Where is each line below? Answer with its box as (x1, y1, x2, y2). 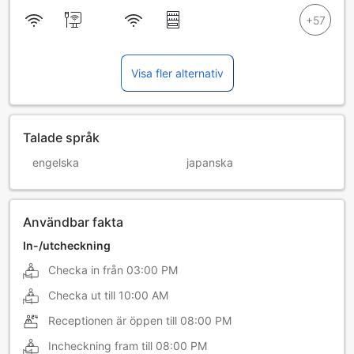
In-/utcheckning (23, 239, 111, 253)
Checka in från (48, 263, 123, 277)
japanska (186, 156, 233, 170)
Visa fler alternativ (130, 66, 224, 81)
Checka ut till (48, 288, 115, 303)
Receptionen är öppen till (48, 314, 177, 328)
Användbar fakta (23, 214, 123, 231)
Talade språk (23, 130, 100, 146)
